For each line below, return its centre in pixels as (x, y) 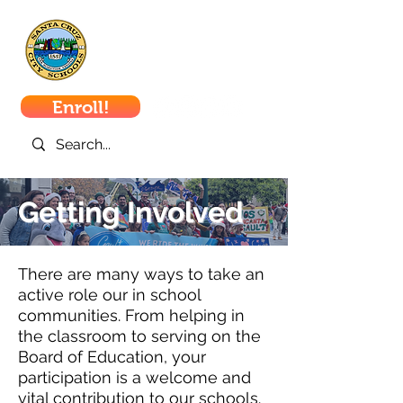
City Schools (163, 63)
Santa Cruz (155, 34)
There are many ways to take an (141, 274)
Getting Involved (131, 212)
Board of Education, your (112, 357)
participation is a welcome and (134, 377)
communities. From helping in (131, 315)
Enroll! (81, 107)
